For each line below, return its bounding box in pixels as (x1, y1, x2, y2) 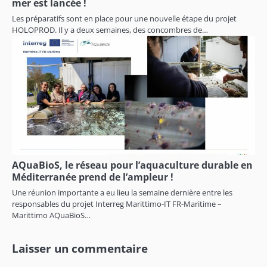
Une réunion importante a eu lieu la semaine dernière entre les (12, 187, 232, 198)
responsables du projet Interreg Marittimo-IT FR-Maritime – (12, 198, 222, 209)
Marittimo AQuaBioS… (12, 209, 91, 221)
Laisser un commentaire (12, 240, 148, 256)
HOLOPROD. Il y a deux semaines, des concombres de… (12, 24, 208, 35)
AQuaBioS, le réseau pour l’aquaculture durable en (12, 158, 253, 172)
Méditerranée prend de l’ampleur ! (12, 170, 173, 184)
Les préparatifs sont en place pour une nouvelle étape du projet (12, 13, 237, 24)
